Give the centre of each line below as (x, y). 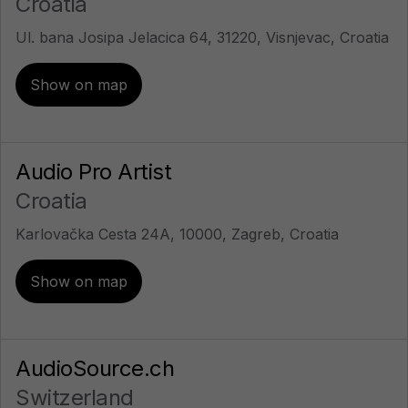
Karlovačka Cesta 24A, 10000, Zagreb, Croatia (177, 234)
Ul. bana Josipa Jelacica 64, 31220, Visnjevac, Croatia (202, 37)
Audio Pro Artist (93, 172)
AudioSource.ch (95, 368)
